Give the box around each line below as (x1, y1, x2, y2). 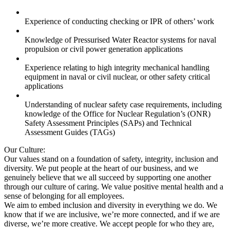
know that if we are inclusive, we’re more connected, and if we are (4, 210, 220, 219)
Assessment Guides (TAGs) (25, 128, 115, 137)
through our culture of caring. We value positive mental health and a (4, 182, 223, 191)
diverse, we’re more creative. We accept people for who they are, (4, 219, 214, 228)
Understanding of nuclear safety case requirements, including (25, 100, 222, 109)
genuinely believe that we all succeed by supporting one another (4, 173, 211, 182)
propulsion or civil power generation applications (25, 45, 183, 54)
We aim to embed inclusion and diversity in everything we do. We (4, 201, 217, 210)
